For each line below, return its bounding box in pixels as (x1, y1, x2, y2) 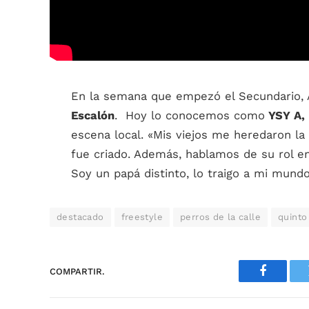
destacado (57, 212, 104, 222)
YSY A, (265, 109, 305, 122)
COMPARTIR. (50, 266, 105, 277)
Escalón (71, 109, 114, 122)
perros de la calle (180, 212, 261, 222)
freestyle (121, 212, 163, 222)
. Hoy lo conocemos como (114, 109, 265, 122)
